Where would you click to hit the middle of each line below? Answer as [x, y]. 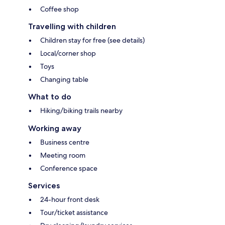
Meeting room [63, 155]
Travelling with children [72, 27]
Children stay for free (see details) [92, 40]
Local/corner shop [68, 53]
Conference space [69, 168]
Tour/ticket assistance [74, 213]
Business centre [65, 142]
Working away [55, 129]
